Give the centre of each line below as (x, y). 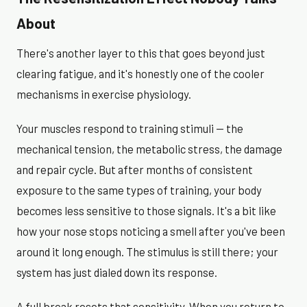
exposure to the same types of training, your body (139, 189)
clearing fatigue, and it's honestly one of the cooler (140, 73)
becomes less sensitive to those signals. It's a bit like (146, 210)
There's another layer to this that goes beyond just (141, 52)
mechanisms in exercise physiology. (104, 94)
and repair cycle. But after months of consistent (135, 169)
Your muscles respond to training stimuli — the (130, 128)
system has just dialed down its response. (117, 272)
